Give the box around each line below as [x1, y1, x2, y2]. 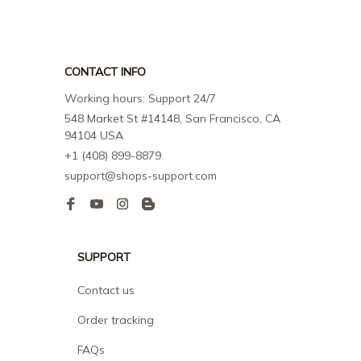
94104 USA [64, 128, 123, 143]
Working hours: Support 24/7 [64, 91, 216, 106]
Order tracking [77, 313, 154, 328]
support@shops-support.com [64, 168, 217, 184]
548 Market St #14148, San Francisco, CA [64, 111, 280, 127]
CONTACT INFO [64, 64, 146, 80]
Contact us [77, 283, 135, 298]
